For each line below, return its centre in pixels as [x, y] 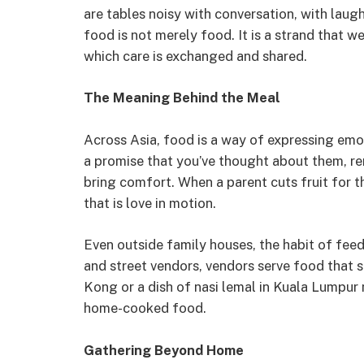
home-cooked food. [145, 308]
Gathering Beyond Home [164, 350]
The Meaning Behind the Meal [182, 98]
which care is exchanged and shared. [195, 56]
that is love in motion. [150, 203]
